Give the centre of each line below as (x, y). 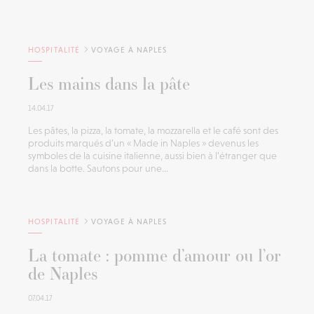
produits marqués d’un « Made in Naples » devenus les (143, 143)
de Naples (63, 274)
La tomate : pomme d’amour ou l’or (155, 255)
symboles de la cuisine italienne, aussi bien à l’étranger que (152, 156)
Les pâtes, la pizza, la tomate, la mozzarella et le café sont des (153, 131)
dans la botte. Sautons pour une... (98, 169)
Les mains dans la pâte (109, 84)
